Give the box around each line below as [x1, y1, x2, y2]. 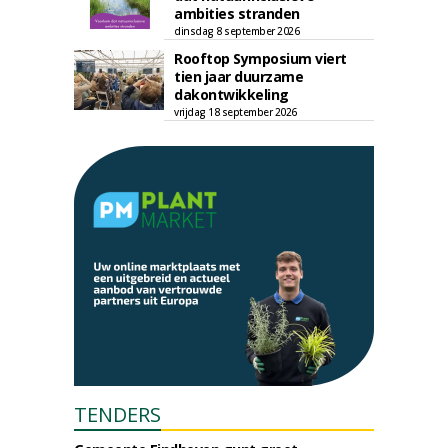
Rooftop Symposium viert [174, 49, 347, 68]
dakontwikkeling [174, 85, 289, 104]
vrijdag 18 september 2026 [174, 105, 297, 119]
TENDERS [74, 401, 161, 428]
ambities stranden [174, 4, 300, 23]
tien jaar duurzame [174, 67, 303, 86]
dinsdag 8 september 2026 [174, 24, 299, 38]
